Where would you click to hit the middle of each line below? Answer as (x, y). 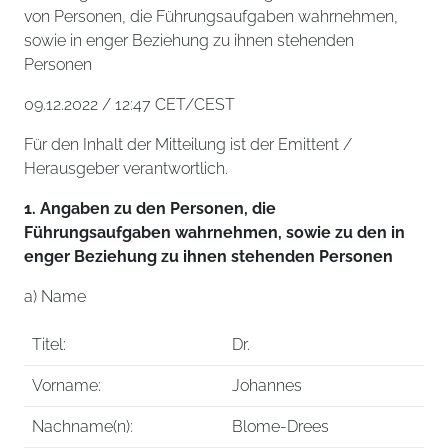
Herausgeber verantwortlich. (126, 168)
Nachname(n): (82, 426)
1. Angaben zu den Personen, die (150, 208)
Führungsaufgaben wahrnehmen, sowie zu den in (214, 232)
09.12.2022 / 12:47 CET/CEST (129, 104)
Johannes (267, 385)
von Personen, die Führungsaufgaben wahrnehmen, (211, 16)
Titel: (49, 344)
